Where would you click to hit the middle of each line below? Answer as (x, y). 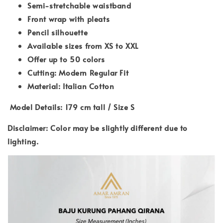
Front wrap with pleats (69, 18)
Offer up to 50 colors (66, 59)
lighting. (24, 141)
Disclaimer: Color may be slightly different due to (98, 127)
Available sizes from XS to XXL (83, 45)
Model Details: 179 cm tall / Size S (72, 107)
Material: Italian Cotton (71, 86)
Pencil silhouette (58, 32)
